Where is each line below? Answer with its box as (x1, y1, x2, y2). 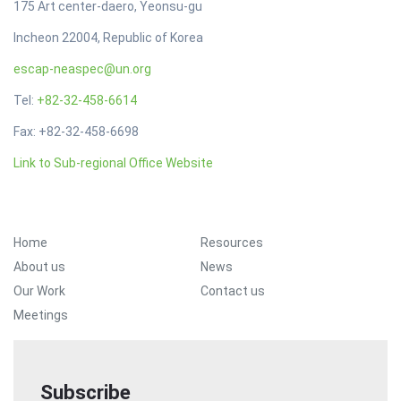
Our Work (13, 283, 65, 298)
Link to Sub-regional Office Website (13, 155, 213, 170)
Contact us (200, 283, 265, 298)
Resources (200, 235, 263, 250)
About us (13, 259, 65, 274)
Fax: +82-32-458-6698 (13, 124, 139, 139)
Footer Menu (13, 192, 175, 226)
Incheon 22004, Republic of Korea (13, 30, 203, 45)
